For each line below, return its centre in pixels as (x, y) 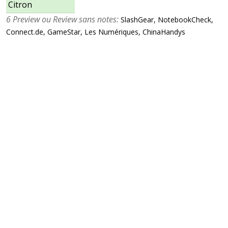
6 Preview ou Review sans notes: (62, 20)
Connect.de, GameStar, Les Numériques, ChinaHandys (96, 32)
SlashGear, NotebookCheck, (166, 20)
